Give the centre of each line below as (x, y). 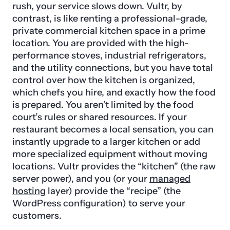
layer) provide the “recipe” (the (113, 191)
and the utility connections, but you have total (113, 68)
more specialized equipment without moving (110, 154)
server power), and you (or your (81, 178)
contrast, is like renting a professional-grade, (110, 18)
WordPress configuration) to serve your (99, 203)
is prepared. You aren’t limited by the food (103, 104)
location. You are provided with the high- (101, 43)
